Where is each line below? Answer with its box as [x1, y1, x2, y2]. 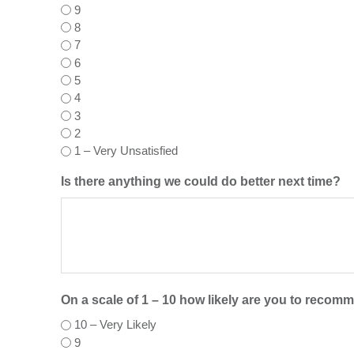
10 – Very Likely [74, 318, 156, 332]
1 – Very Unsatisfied [74, 144, 178, 158]
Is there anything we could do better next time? [61, 175, 341, 189]
